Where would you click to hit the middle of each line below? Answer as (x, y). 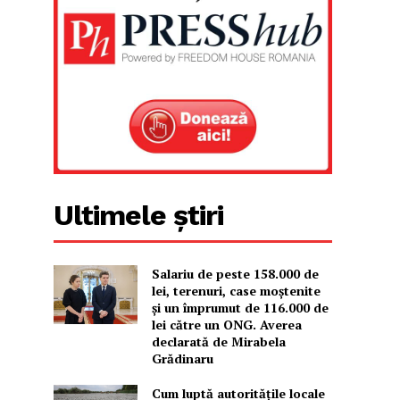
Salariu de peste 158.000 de (235, 274)
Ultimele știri (139, 216)
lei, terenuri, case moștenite (236, 291)
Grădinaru (182, 359)
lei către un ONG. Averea (226, 325)
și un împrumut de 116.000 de (240, 308)
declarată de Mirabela (218, 342)
